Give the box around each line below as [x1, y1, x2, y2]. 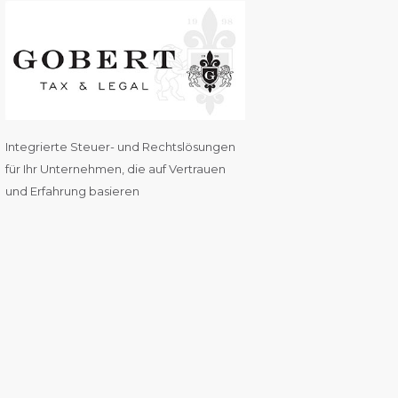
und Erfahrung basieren [5, 184, 139, 199]
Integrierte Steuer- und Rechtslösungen [5, 139, 235, 155]
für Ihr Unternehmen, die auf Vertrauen [5, 162, 226, 177]
